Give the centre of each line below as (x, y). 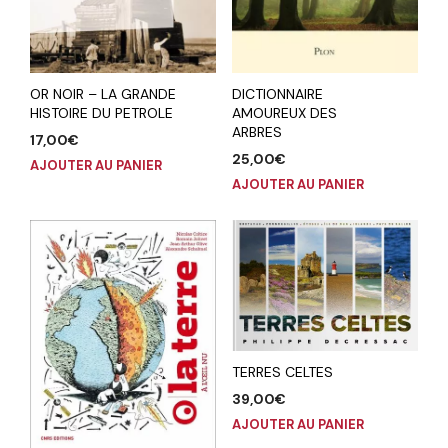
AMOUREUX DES (284, 113)
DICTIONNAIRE (277, 94)
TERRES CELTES (282, 371)
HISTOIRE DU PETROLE (101, 112)
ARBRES (256, 132)
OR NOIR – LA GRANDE (103, 93)
